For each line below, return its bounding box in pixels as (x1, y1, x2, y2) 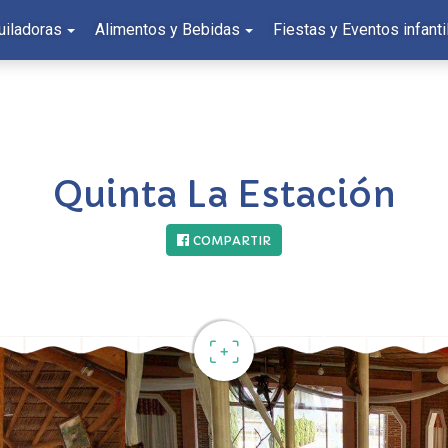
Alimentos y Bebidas (95, 20, 240, 39)
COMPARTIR (193, 233, 271, 248)
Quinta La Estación (52, 172, 396, 217)
